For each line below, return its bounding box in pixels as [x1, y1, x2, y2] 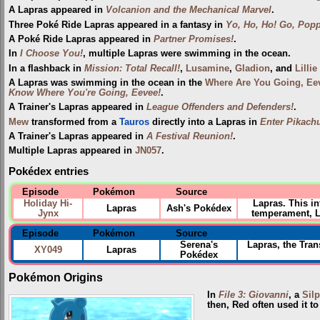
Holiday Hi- [24, 198, 72, 209]
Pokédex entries [9, 165, 89, 177]
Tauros [119, 116, 149, 127]
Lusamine [186, 63, 229, 74]
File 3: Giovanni [218, 289, 289, 300]
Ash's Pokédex [166, 203, 231, 214]
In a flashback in [9, 63, 84, 74]
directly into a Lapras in [149, 116, 260, 127]
